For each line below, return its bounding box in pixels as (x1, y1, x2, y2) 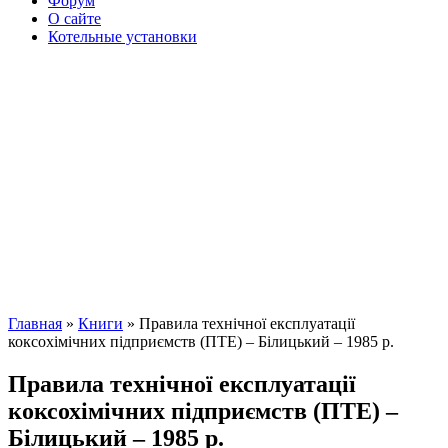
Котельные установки (48, 28, 197, 45)
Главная (8, 315, 62, 332)
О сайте (48, 10, 101, 27)
